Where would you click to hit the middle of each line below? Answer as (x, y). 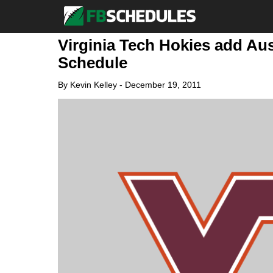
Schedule (92, 63)
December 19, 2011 (163, 85)
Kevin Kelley (93, 85)
